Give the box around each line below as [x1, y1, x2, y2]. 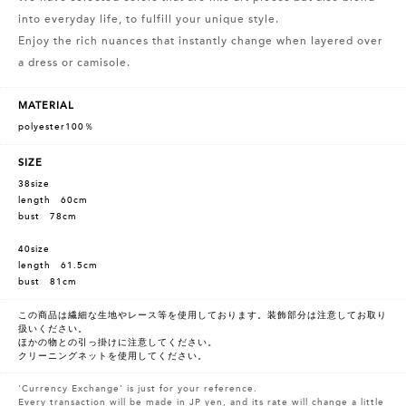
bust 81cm [18, 276, 77, 288]
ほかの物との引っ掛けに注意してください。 [18, 337, 217, 349]
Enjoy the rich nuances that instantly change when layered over [18, 34, 382, 48]
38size [18, 179, 50, 190]
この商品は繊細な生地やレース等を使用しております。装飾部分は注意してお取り [18, 310, 387, 322]
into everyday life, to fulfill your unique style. [18, 13, 279, 26]
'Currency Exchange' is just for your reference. [18, 383, 257, 395]
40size [18, 244, 50, 256]
